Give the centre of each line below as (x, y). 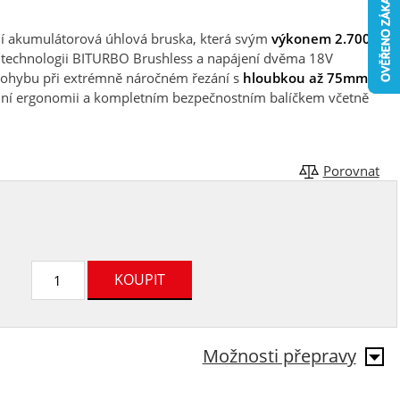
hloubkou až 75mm (305, 77)
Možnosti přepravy (279, 355)
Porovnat (351, 170)
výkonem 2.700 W (329, 38)
